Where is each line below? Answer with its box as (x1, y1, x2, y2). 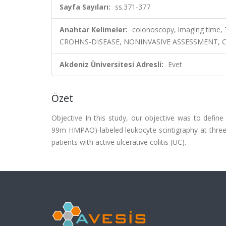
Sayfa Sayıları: (60, 2, 110, 12)
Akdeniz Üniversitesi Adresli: (60, 60, 163, 69)
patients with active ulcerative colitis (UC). (51, 137, 186, 147)
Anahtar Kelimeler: (60, 25, 128, 34)
